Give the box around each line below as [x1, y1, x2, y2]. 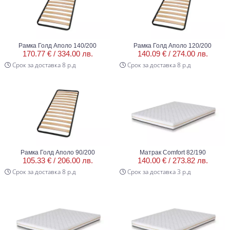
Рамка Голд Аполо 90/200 [20, 149, 95, 157]
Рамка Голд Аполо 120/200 [133, 42, 212, 49]
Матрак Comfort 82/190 [139, 149, 206, 157]
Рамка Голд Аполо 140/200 [18, 42, 97, 49]
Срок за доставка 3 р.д [126, 167, 191, 177]
